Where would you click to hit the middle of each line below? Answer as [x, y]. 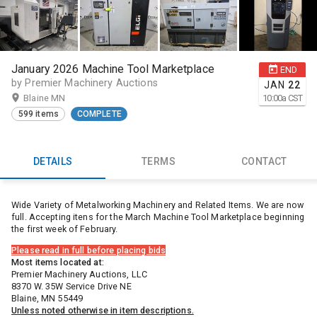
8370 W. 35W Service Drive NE [71, 286]
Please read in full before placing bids [89, 250]
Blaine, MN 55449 [47, 298]
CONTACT [264, 162]
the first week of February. [65, 229]
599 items [38, 114]
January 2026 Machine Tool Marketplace [113, 69]
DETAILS [53, 162]
